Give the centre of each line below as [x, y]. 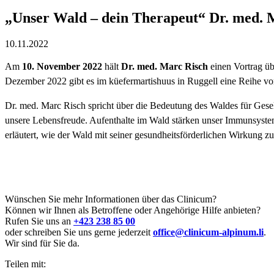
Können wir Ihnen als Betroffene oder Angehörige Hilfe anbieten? [133, 210]
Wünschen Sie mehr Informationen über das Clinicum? [111, 199]
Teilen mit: [25, 264]
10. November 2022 [62, 66]
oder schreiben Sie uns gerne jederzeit [79, 232]
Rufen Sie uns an [39, 221]
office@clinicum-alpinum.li [208, 232]
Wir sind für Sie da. [42, 243]
